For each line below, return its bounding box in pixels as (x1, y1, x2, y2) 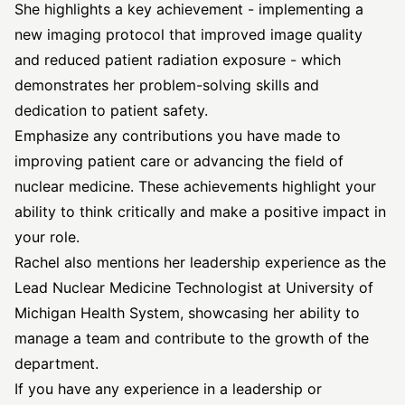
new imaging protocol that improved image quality (14, 25, 363, 43)
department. (14, 354, 99, 372)
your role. (14, 228, 80, 246)
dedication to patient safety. (14, 101, 208, 119)
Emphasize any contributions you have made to (14, 127, 341, 145)
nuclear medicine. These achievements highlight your (14, 177, 376, 195)
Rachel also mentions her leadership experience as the (14, 253, 386, 271)
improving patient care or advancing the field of (14, 152, 344, 170)
